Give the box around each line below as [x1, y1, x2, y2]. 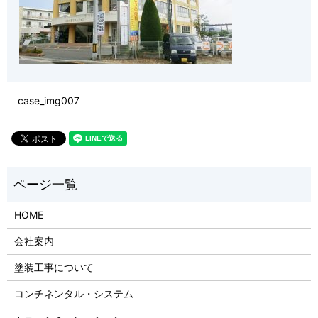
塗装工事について [13, 261, 94, 274]
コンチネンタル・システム [13, 287, 133, 300]
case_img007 [18, 94, 79, 106]
